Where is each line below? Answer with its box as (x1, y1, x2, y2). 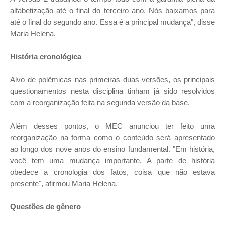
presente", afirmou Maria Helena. (10, 179, 118, 188)
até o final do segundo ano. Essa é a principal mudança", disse (10, 18, 215, 26)
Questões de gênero (10, 202, 81, 211)
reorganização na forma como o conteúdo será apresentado (10, 133, 215, 142)
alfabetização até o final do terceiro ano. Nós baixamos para (10, 6, 215, 15)
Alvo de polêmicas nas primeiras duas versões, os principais (10, 75, 215, 84)
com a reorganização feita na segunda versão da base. (10, 98, 190, 107)
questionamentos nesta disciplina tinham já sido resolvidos (10, 87, 215, 95)
